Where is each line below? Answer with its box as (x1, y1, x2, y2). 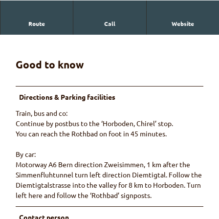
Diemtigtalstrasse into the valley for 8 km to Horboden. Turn (16, 180, 201, 190)
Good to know (16, 57, 84, 71)
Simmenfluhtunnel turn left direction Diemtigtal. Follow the (16, 170, 202, 179)
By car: (16, 150, 36, 159)
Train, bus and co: (16, 109, 67, 118)
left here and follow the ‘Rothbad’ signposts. (16, 191, 152, 200)
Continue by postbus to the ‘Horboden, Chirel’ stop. (16, 119, 173, 128)
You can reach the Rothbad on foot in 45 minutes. (16, 129, 167, 138)
